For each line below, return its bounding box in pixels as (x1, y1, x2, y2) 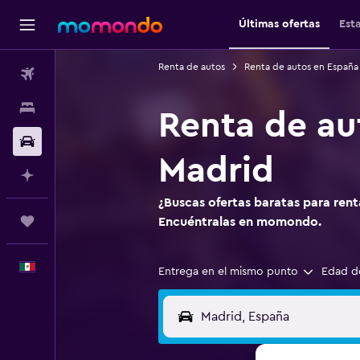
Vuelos (55, 68, 89, 80)
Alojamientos (55, 102, 121, 113)
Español (55, 261, 95, 272)
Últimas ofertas (239, 18, 320, 30)
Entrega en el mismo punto (157, 266, 298, 277)
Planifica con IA (55, 170, 133, 181)
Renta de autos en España (243, 62, 358, 72)
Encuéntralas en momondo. (157, 215, 321, 228)
